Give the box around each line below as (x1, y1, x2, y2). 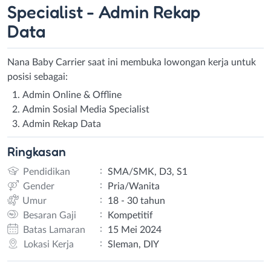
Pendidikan (22, 166, 70, 177)
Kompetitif (107, 210, 153, 220)
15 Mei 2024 (107, 224, 162, 235)
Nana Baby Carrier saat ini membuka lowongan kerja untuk (7, 57, 256, 67)
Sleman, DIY (107, 239, 159, 249)
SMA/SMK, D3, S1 (107, 166, 188, 177)
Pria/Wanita (107, 181, 160, 191)
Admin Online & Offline (22, 90, 122, 100)
